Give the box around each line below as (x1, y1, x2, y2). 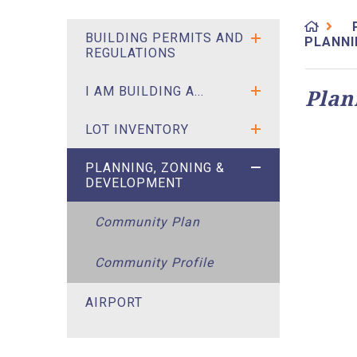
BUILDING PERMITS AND (84, 30, 244, 46)
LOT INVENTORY (84, 121, 189, 137)
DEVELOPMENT (84, 175, 183, 190)
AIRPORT (84, 294, 143, 310)
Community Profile (95, 255, 214, 271)
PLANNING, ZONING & (84, 159, 225, 175)
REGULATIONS (84, 45, 176, 61)
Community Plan (95, 214, 201, 230)
